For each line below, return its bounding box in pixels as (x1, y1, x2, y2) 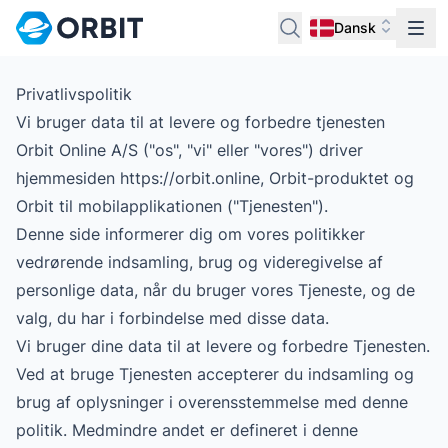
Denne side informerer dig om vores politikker (16, 224, 365, 244)
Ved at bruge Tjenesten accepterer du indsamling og (16, 364, 414, 384)
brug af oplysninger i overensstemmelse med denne (16, 392, 408, 412)
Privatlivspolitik (16, 84, 132, 104)
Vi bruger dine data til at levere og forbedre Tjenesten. (16, 336, 430, 356)
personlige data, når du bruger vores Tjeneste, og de (16, 280, 415, 300)
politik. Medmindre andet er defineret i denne (16, 420, 358, 440)
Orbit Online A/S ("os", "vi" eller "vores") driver (16, 140, 363, 160)
